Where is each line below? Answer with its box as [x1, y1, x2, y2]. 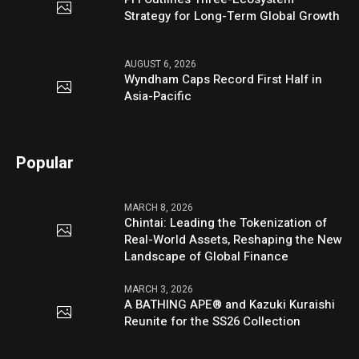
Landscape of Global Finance [124, 247, 289, 265]
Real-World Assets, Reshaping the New [124, 230, 343, 248]
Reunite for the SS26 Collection [124, 312, 301, 330]
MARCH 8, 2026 [124, 200, 194, 215]
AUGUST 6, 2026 [124, 56, 197, 71]
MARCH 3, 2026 [124, 281, 194, 296]
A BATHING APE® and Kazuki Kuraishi [124, 295, 336, 313]
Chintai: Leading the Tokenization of [124, 213, 328, 232]
